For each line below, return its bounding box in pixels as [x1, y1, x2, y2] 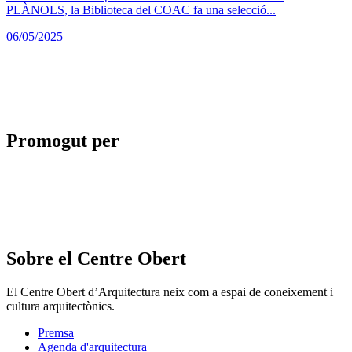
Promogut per [6, 130, 119, 151]
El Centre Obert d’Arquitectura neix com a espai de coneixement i [6, 285, 333, 299]
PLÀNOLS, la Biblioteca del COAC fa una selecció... [6, 2, 276, 16]
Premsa [38, 326, 74, 340]
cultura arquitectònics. [6, 299, 115, 313]
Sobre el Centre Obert [6, 248, 186, 269]
